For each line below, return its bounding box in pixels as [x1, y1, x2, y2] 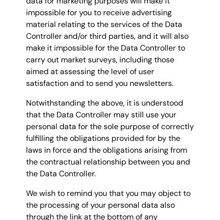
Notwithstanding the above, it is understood [26, 98, 183, 109]
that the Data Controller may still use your [26, 110, 176, 120]
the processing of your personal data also [26, 200, 175, 211]
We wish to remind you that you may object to [26, 188, 191, 199]
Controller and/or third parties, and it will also [26, 31, 189, 42]
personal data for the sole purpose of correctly [26, 121, 194, 132]
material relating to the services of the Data [26, 19, 182, 30]
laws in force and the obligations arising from [26, 145, 187, 156]
